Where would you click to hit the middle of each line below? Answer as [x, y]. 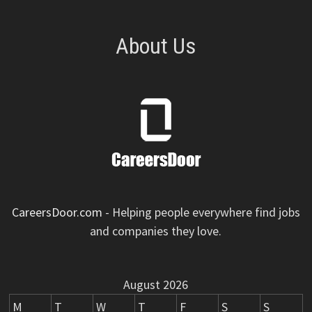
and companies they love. [156, 231]
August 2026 [156, 284]
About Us [156, 46]
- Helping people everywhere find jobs [201, 212]
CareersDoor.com [57, 212]
